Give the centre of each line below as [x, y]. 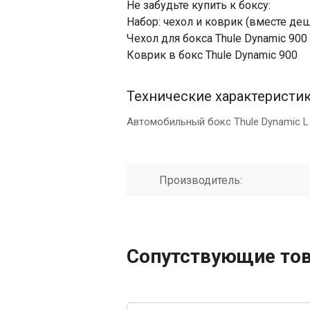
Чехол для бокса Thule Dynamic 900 [217, 38]
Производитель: [201, 180]
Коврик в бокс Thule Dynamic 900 [212, 55]
